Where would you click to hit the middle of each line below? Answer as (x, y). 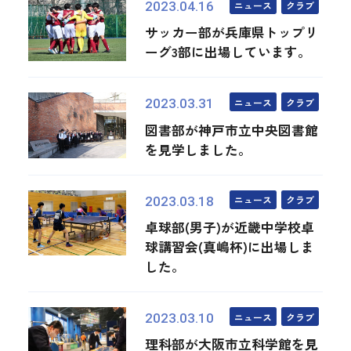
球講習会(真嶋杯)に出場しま (230, 247)
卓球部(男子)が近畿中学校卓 (230, 227)
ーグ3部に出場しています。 (228, 52)
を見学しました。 (199, 149)
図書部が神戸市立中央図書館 (232, 130)
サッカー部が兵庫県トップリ (232, 33)
